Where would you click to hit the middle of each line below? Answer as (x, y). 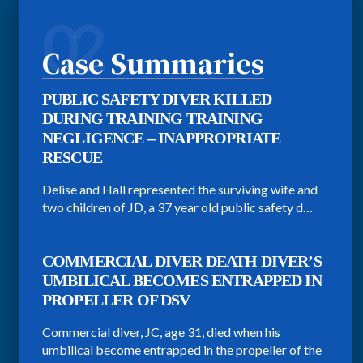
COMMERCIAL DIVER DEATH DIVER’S (182, 261)
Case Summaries (153, 62)
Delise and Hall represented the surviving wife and (180, 189)
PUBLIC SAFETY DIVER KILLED (157, 98)
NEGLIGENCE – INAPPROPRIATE (162, 137)
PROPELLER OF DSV (116, 299)
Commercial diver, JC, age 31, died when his (161, 331)
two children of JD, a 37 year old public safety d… (177, 207)
